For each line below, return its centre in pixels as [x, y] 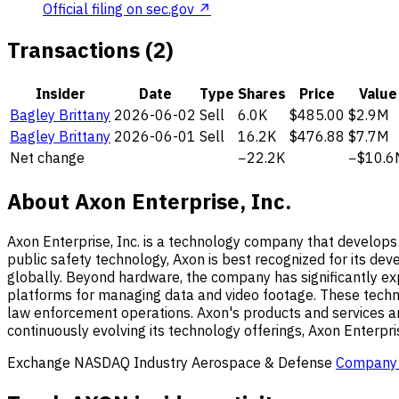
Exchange [41, 363]
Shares [262, 93]
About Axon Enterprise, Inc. [149, 201]
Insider [60, 93]
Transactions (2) [90, 49]
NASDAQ [102, 363]
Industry [163, 363]
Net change [47, 157]
